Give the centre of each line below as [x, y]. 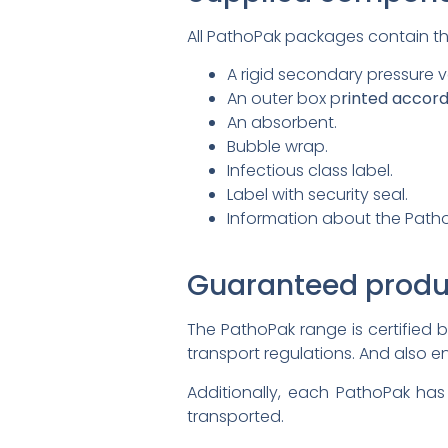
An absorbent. [282, 122]
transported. [235, 416]
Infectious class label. [310, 170]
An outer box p [284, 98]
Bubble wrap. [277, 146]
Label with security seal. [317, 194]
